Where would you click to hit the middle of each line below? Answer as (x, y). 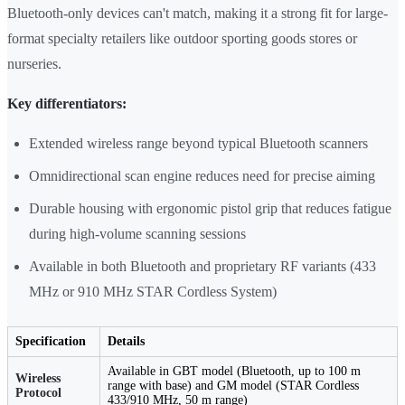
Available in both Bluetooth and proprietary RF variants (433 (202, 267)
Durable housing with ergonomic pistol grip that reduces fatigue (210, 209)
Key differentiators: (67, 104)
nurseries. (34, 64)
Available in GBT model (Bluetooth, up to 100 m (234, 372)
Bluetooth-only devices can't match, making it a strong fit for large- (198, 14)
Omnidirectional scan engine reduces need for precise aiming (202, 176)
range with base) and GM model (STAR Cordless (233, 386)
